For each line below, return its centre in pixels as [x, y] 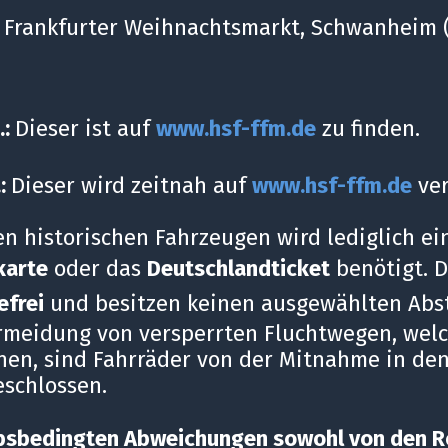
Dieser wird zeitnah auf [131, 185]
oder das [97, 268]
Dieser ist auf [85, 128]
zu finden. [367, 128]
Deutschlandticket [238, 268]
